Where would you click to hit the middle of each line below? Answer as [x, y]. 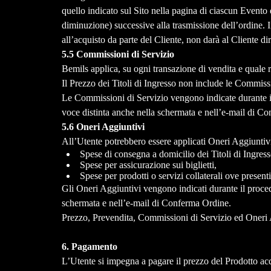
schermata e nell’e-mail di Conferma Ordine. [146, 203]
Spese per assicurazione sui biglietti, [148, 165]
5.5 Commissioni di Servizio [118, 54]
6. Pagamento [89, 247]
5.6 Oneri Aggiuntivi [103, 127]
